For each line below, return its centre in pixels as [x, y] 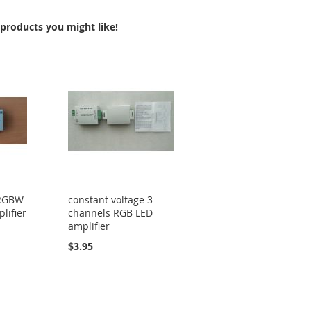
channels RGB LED [110, 213]
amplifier [89, 226]
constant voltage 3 [110, 200]
